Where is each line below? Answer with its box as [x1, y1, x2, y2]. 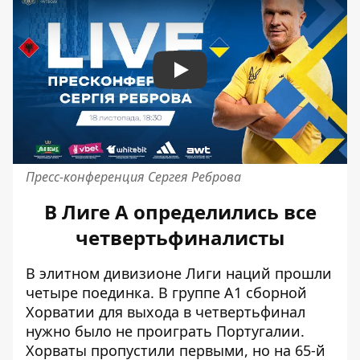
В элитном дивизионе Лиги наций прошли [26, 264, 332, 283]
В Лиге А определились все [43, 198, 317, 225]
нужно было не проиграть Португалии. [26, 321, 305, 341]
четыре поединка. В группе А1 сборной [26, 283, 307, 302]
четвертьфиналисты [76, 224, 284, 251]
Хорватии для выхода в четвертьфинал [26, 302, 305, 321]
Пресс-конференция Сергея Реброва [26, 168, 241, 186]
